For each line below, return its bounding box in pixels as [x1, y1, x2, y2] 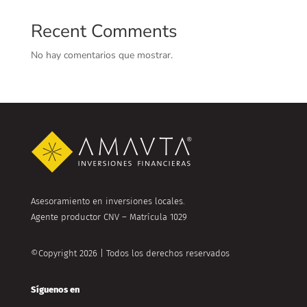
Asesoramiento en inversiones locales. [30, 196, 185, 207]
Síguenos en [30, 284, 79, 295]
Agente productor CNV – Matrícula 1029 [30, 212, 187, 223]
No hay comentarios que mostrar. [30, 49, 173, 62]
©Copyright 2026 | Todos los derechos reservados [30, 248, 230, 259]
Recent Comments [30, 19, 177, 44]
